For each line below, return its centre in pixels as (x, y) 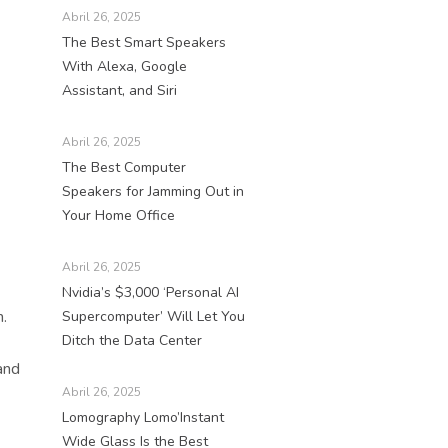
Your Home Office (118, 215)
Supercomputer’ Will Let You (153, 316)
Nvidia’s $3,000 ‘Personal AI (150, 292)
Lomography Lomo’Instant (143, 417)
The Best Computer (124, 167)
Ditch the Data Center (132, 340)
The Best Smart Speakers (144, 42)
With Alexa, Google (124, 66)
